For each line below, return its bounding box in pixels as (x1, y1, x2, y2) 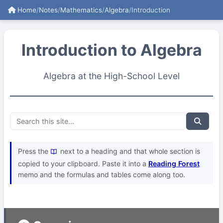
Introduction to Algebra (21, 40, 202, 60)
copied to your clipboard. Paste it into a (17, 159, 148, 168)
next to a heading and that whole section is (58, 147, 200, 156)
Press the (17, 147, 50, 156)
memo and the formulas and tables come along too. (17, 170, 185, 179)
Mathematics (60, 6, 102, 14)
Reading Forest (148, 159, 200, 168)
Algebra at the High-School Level (43, 71, 180, 81)
